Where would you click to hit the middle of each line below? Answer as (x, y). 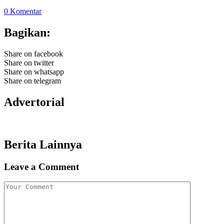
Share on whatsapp (34, 72)
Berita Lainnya (43, 144)
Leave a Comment (41, 166)
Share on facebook (33, 54)
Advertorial (34, 102)
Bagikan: (27, 33)
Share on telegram (32, 81)
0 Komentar (23, 11)
